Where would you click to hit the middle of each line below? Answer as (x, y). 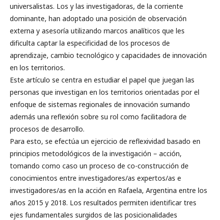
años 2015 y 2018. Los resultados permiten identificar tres (103, 203)
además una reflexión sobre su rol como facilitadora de (98, 117)
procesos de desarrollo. (47, 129)
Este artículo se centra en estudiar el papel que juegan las (102, 80)
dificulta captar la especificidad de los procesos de (90, 43)
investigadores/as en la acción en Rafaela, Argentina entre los (109, 190)
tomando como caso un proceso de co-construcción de (99, 166)
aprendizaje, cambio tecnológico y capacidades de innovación (108, 55)
